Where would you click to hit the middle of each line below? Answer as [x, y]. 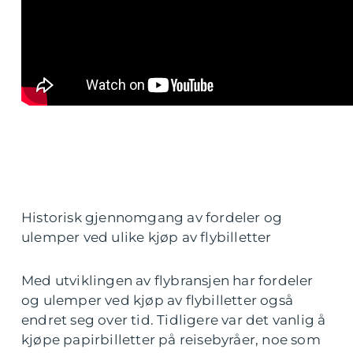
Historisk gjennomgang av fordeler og [152, 217]
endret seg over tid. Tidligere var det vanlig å [174, 320]
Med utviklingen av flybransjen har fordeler [167, 281]
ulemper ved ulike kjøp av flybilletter [147, 237]
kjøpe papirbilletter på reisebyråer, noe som [171, 340]
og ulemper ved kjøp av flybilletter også [158, 300]
